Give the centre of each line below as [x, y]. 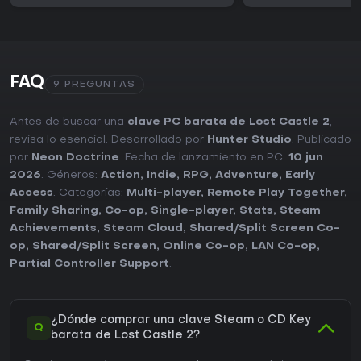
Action [120, 176]
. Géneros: [71, 176]
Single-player [192, 211]
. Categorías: [90, 193]
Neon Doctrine [75, 158]
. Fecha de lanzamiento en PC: [204, 158]
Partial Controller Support [89, 264]
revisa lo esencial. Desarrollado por [108, 140]
